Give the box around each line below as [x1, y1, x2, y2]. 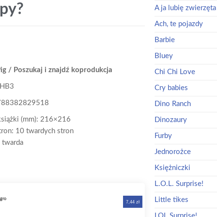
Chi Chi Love [154, 68, 195, 76]
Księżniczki [154, 164, 190, 171]
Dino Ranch [154, 100, 191, 108]
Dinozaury [154, 116, 187, 124]
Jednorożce [154, 148, 191, 155]
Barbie [154, 36, 175, 44]
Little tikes [154, 196, 188, 203]
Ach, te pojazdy [154, 20, 203, 28]
